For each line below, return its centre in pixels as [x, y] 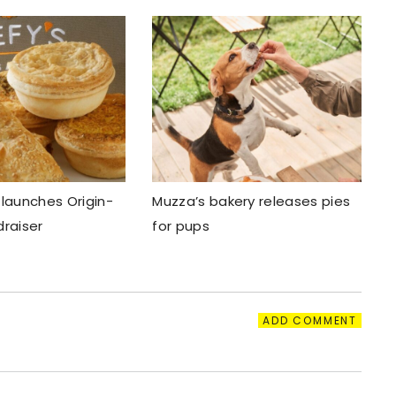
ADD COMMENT [310, 320]
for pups [181, 225]
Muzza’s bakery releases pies [251, 201]
